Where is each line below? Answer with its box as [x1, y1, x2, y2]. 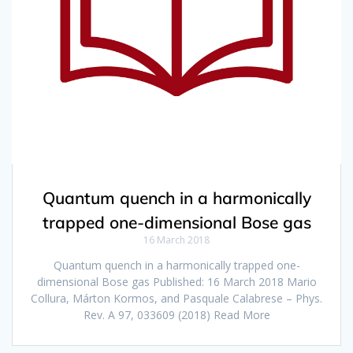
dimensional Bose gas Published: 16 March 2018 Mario [36, 274, 317, 290]
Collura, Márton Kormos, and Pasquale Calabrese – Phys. [31, 291, 322, 307]
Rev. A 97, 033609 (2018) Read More [83, 307, 270, 323]
